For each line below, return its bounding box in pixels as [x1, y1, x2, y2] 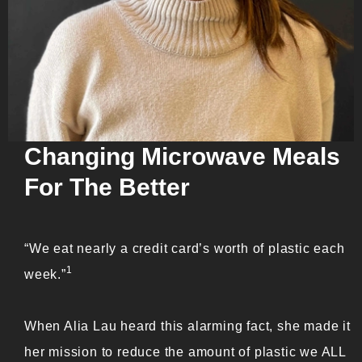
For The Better [24, 173, 190, 200]
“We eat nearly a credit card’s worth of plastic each [24, 240, 345, 255]
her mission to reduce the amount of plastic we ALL [24, 343, 346, 359]
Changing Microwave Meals [24, 142, 340, 170]
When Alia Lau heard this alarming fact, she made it [24, 318, 351, 333]
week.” [24, 266, 66, 281]
